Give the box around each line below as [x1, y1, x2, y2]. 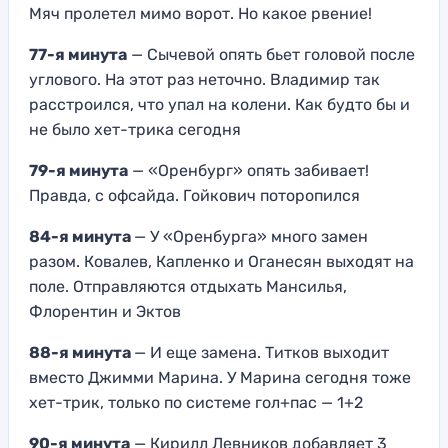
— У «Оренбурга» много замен [134, 227, 368, 247]
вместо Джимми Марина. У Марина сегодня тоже [29, 368, 411, 388]
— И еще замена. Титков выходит [134, 343, 389, 363]
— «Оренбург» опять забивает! [128, 161, 369, 181]
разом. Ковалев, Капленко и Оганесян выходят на [29, 252, 414, 272]
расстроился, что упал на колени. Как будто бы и [29, 95, 410, 115]
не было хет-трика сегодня [29, 120, 241, 140]
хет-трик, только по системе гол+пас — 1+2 [29, 393, 363, 413]
